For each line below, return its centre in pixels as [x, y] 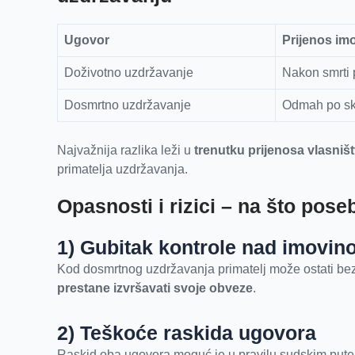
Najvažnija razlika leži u [126, 151]
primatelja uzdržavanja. [122, 170]
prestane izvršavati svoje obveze [155, 288]
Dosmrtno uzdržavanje [128, 105]
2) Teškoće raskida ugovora [187, 333]
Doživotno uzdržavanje [129, 73]
